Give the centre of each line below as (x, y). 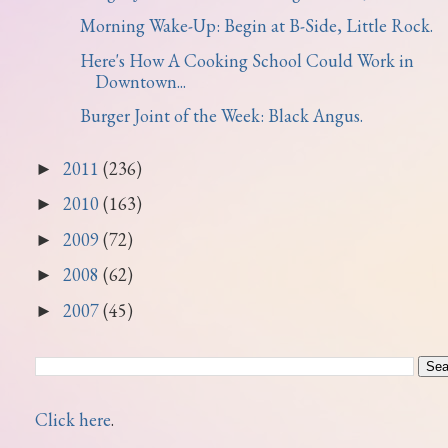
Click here (73, 419)
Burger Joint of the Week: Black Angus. (221, 115)
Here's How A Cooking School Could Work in (246, 60)
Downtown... (140, 81)
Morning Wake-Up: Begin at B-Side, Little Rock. (256, 25)
